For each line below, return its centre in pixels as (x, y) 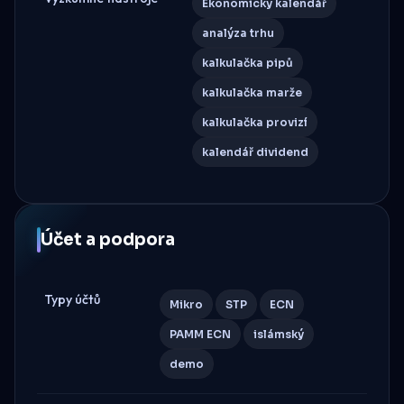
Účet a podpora (108, 239)
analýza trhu (238, 32)
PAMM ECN (200, 334)
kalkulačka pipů (248, 62)
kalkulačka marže (252, 92)
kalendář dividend (255, 151)
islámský (279, 334)
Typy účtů (72, 299)
